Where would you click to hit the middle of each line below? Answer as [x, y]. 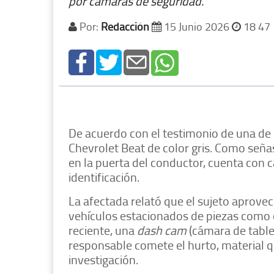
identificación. [104, 177]
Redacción [125, 27]
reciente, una [103, 230]
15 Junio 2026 [197, 27]
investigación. [103, 260]
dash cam [162, 230]
